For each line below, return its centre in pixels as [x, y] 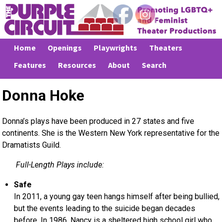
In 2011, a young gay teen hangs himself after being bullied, [117, 196]
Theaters [166, 47]
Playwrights [115, 47]
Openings [65, 47]
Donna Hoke [43, 96]
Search [154, 65]
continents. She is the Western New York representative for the [111, 133]
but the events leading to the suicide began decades [105, 208]
